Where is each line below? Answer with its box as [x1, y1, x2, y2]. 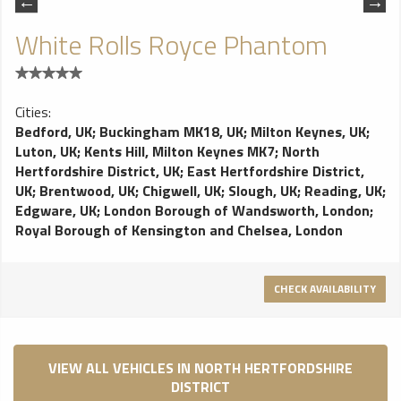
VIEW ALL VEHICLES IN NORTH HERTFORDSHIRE [48, 357, 353, 379]
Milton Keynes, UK [251, 121, 366, 142]
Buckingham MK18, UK [99, 121, 243, 142]
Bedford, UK [15, 121, 92, 142]
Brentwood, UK [39, 180, 135, 201]
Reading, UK [304, 180, 382, 201]
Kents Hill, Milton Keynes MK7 [84, 141, 275, 162]
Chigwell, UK [142, 180, 221, 201]
